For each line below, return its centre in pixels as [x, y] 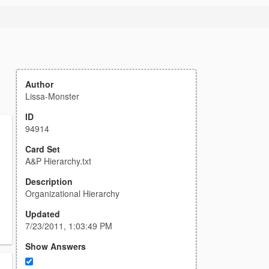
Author [39, 84]
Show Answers [56, 246]
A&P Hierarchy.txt [58, 161]
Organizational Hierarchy [72, 193]
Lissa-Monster [52, 96]
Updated [43, 214]
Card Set [43, 149]
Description [49, 181]
